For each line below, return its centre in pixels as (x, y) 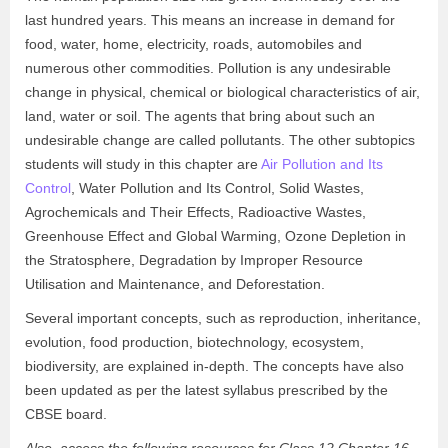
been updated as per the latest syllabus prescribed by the (206, 390)
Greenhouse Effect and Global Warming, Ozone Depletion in (215, 236)
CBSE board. (66, 414)
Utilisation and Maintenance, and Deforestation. (175, 284)
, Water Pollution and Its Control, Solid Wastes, (217, 188)
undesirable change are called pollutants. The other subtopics (220, 140)
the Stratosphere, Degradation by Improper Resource (194, 260)
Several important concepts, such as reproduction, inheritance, (223, 318)
